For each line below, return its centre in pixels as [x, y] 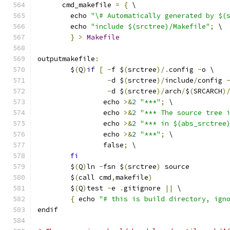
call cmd [95, 177]
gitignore [144, 188]
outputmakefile [66, 59]
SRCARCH [208, 91]
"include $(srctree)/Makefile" [150, 26]
